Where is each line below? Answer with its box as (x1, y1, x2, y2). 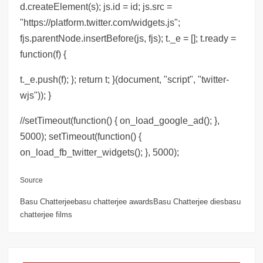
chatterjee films (20, 210, 73, 220)
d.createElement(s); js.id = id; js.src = (20, 1, 173, 12)
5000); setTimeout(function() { (20, 131, 142, 142)
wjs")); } (20, 90, 52, 101)
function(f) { (20, 49, 67, 60)
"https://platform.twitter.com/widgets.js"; (20, 17, 181, 28)
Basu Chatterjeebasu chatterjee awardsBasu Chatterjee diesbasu (20, 197, 241, 207)
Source (20, 176, 43, 185)
